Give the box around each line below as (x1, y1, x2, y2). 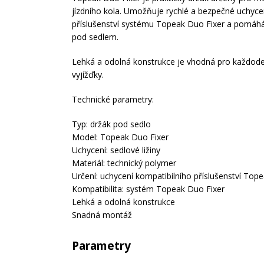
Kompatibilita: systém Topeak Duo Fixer (72, 183, 225, 194)
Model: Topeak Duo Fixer (72, 131, 169, 143)
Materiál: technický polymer (72, 157, 176, 169)
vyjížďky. (72, 69, 104, 80)
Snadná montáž (72, 209, 137, 220)
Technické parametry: (72, 94, 154, 105)
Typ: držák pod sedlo (72, 118, 151, 130)
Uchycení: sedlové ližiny (72, 144, 160, 156)
